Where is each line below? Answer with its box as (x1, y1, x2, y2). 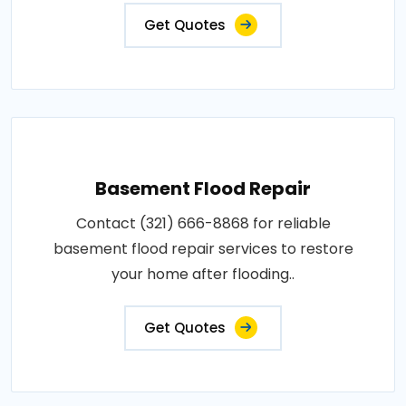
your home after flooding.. (111, 263, 295, 285)
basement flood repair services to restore (53, 237, 353, 259)
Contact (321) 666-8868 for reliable (75, 212, 331, 234)
